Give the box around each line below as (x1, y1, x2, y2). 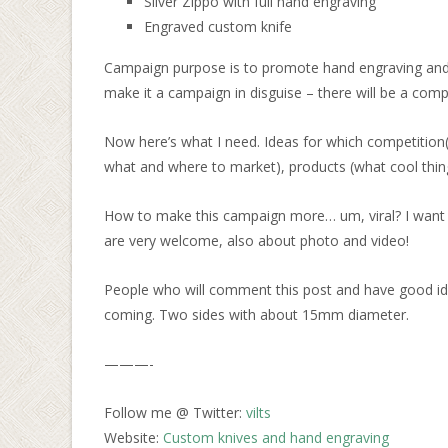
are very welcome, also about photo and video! (104, 231, 409, 250)
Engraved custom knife (144, 17, 292, 36)
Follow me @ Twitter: (104, 403, 246, 422)
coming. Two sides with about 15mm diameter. (104, 305, 409, 324)
